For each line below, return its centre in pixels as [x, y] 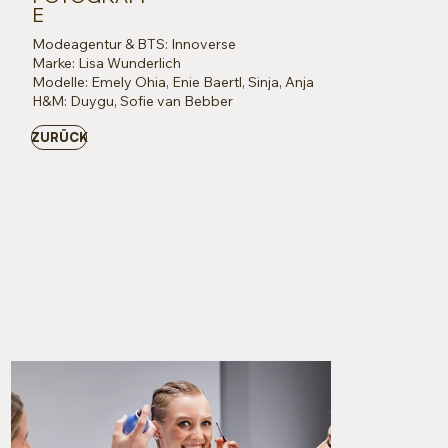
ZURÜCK [59, 136]
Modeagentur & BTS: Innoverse [133, 43]
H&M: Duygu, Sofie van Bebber [132, 100]
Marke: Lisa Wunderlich [106, 62]
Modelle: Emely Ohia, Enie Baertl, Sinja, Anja [172, 81]
